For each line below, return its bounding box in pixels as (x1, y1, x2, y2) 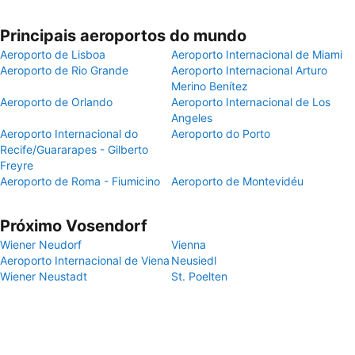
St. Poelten (171, 269, 227, 283)
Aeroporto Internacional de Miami (171, 48, 342, 61)
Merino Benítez (171, 79, 248, 93)
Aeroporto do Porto (171, 127, 270, 140)
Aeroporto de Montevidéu (171, 174, 303, 188)
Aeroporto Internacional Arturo (171, 63, 327, 77)
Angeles (171, 111, 212, 124)
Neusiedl (171, 254, 216, 267)
